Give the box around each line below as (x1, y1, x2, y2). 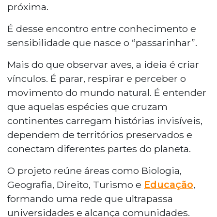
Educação (144, 178, 193, 190)
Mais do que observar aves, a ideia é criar (7, 58, 199, 70)
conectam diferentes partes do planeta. (7, 142, 191, 155)
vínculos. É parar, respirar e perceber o (7, 72, 186, 84)
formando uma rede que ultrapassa (7, 192, 173, 204)
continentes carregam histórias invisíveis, (7, 114, 202, 126)
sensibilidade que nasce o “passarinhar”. (7, 36, 197, 48)
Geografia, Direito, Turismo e (7, 178, 144, 190)
